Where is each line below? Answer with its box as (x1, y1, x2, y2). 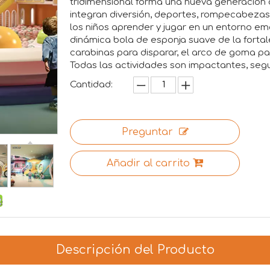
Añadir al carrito (107, 158, 190, 169)
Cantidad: (70, 80, 113, 90)
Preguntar (121, 127, 173, 138)
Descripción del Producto (55, 243, 215, 257)
